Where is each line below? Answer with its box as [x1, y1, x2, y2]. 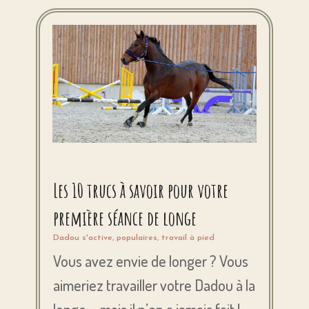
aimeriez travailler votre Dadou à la [53, 275, 256, 295]
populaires [117, 234, 158, 243]
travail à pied [161, 234, 215, 243]
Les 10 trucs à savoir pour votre [53, 178, 229, 203]
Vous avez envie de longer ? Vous [53, 251, 249, 271]
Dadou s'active [53, 234, 113, 243]
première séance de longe [53, 206, 197, 231]
